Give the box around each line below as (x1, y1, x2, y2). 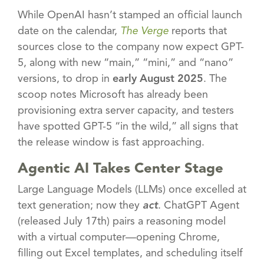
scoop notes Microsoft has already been (18, 89, 208, 100)
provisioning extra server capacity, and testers (18, 105, 234, 116)
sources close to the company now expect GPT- (18, 41, 244, 52)
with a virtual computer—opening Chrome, (18, 232, 220, 243)
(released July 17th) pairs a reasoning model (18, 216, 226, 227)
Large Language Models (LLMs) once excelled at (18, 184, 246, 195)
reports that (169, 25, 227, 37)
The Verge (120, 25, 169, 37)
